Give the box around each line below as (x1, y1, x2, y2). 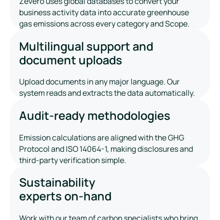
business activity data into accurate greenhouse (19, 6, 190, 18)
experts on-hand (19, 188, 112, 204)
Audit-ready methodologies (19, 107, 171, 123)
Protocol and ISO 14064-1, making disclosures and (19, 143, 193, 154)
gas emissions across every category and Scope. (19, 18, 190, 29)
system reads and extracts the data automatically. (19, 87, 195, 99)
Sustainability (19, 174, 96, 191)
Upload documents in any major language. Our (19, 76, 180, 87)
